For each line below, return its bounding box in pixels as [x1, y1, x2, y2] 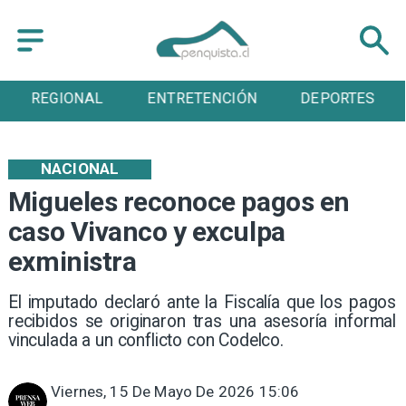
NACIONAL [40, 159, 120, 179]
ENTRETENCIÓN [147, 90, 258, 108]
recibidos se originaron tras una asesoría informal [7, 311, 397, 333]
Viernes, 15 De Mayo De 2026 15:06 [51, 382, 300, 401]
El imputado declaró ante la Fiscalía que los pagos [7, 292, 397, 314]
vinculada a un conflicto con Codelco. [7, 330, 284, 352]
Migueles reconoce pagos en [7, 186, 350, 218]
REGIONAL [31, 90, 103, 108]
